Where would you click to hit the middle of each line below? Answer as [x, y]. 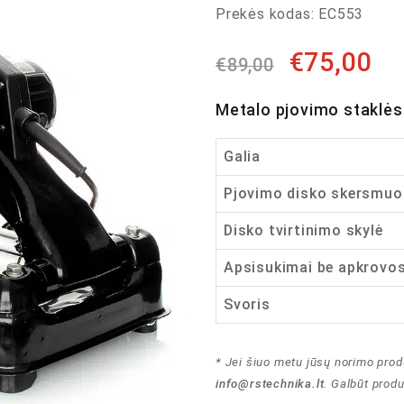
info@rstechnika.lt [270, 384]
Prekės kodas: [265, 14]
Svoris [247, 304]
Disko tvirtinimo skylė [303, 230]
